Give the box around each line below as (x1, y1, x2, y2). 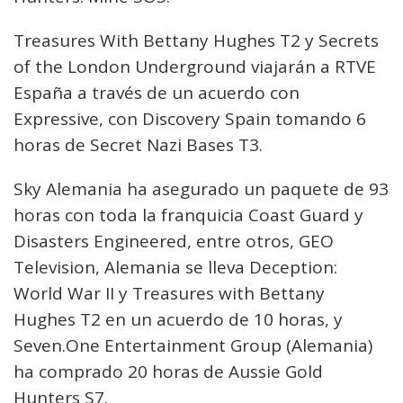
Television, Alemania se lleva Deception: (13, 255, 337, 279)
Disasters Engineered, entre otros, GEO (13, 229, 334, 253)
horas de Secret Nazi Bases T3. (13, 133, 263, 157)
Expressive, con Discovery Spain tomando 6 (13, 107, 366, 130)
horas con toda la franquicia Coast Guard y (13, 203, 363, 227)
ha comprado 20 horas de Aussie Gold (13, 360, 323, 383)
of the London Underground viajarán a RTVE (13, 55, 376, 78)
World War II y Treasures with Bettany (13, 282, 325, 305)
